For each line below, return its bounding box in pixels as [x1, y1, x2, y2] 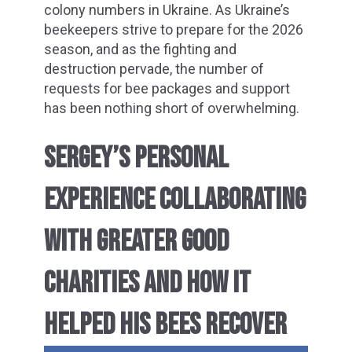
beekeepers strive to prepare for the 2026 [44, 20, 303, 38]
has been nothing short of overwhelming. [44, 99, 299, 116]
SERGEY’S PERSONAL [44, 140, 229, 176]
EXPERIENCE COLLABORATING [44, 181, 306, 218]
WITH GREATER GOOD [44, 223, 229, 259]
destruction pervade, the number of [44, 60, 264, 77]
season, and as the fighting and [44, 40, 236, 57]
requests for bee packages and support [44, 79, 290, 97]
